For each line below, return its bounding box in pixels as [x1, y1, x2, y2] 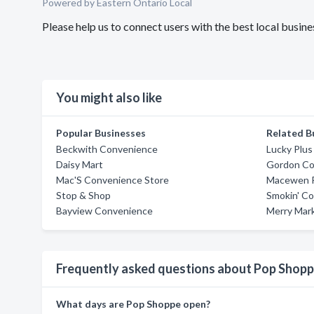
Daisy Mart [56, 158, 103, 170]
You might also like [56, 90, 162, 105]
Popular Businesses [56, 127, 146, 139]
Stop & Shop [56, 189, 111, 201]
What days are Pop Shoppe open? [56, 298, 210, 310]
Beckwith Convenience [56, 143, 158, 155]
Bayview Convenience [56, 205, 153, 217]
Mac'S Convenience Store [56, 174, 169, 186]
